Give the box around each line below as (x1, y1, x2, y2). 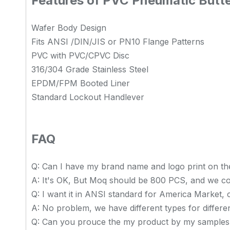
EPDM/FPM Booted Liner (31, 78, 130, 88)
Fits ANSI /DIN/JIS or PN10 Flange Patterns (31, 36, 204, 47)
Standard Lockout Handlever (31, 92, 144, 102)
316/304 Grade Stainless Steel (31, 64, 148, 74)
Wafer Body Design (31, 23, 106, 33)
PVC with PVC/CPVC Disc (31, 50, 129, 61)
